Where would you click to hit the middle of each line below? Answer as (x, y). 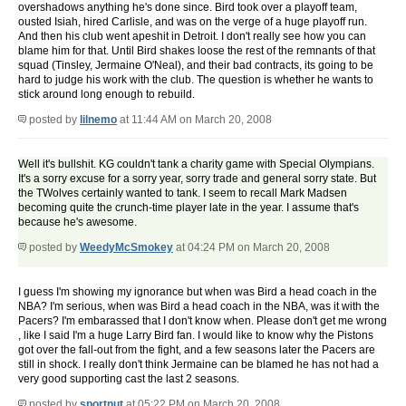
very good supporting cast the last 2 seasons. (129, 379)
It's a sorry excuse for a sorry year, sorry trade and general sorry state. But (197, 179)
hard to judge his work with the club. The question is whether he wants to (196, 80)
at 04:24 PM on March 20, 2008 (251, 248)
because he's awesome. (77, 222)
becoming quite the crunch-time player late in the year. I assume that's (188, 208)
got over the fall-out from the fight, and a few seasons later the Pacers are (197, 350)
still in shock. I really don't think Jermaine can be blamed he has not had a (198, 365)
